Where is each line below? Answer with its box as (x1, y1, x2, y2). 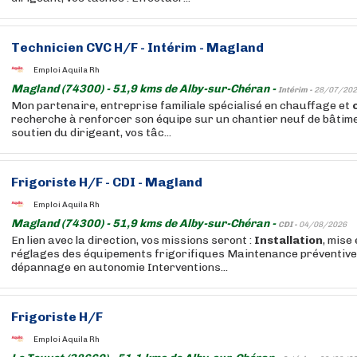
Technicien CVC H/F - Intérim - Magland (11, 40, 264, 55)
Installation (254, 233, 323, 247)
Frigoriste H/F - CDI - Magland (11, 175, 202, 190)
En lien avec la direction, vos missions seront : (11, 233, 254, 247)
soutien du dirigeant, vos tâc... (11, 126, 171, 139)
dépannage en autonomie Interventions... (11, 261, 228, 274)
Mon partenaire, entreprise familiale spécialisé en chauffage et (11, 99, 352, 112)
